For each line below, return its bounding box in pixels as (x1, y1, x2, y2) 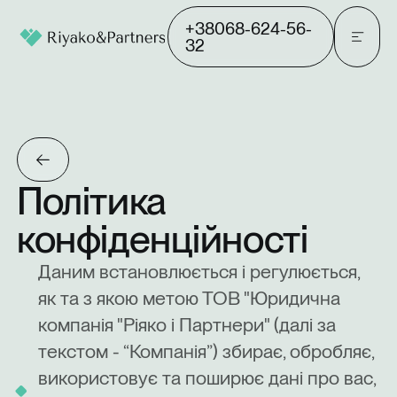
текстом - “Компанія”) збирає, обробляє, (38, 339, 374, 363)
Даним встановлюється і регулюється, (38, 260, 360, 284)
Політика (17, 178, 167, 224)
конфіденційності (17, 216, 308, 262)
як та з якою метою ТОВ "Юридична (38, 286, 340, 310)
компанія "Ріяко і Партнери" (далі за (38, 313, 336, 337)
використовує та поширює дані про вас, (38, 366, 376, 390)
